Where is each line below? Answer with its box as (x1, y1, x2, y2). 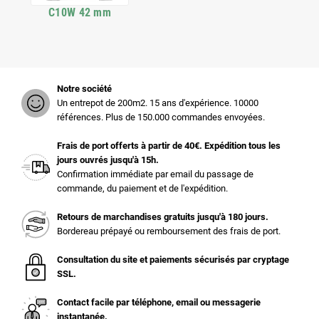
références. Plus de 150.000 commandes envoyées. (57, 112, 265, 122)
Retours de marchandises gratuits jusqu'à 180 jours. (57, 211, 268, 222)
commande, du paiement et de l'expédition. (57, 183, 228, 194)
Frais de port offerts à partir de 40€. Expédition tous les (57, 140, 281, 151)
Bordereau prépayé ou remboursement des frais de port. (57, 226, 281, 236)
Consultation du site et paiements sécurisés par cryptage (57, 254, 289, 265)
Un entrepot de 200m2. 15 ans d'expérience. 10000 (57, 98, 258, 108)
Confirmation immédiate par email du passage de (57, 169, 253, 179)
